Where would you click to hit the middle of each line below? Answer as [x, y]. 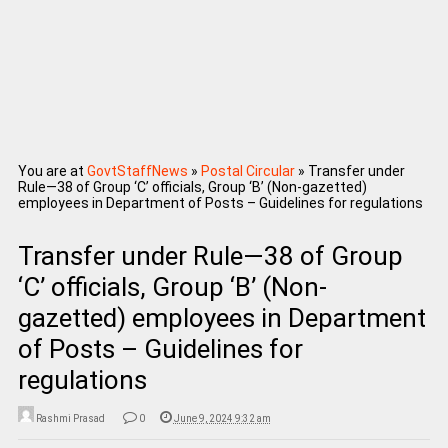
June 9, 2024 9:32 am [222, 419]
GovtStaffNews [137, 171]
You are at [50, 171]
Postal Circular [247, 171]
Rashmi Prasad [70, 419]
